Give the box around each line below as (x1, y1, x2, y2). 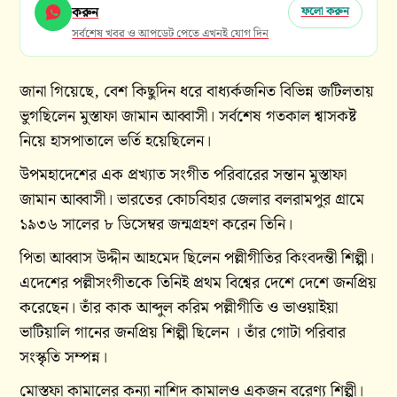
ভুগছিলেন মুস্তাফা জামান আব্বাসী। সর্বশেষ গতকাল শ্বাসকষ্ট (19, 104, 358, 130)
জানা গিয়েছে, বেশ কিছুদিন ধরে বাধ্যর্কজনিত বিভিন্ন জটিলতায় (19, 79, 375, 105)
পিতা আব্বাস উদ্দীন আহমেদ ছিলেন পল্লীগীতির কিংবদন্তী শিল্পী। (19, 245, 375, 272)
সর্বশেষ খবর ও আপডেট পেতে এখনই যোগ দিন (72, 25, 269, 44)
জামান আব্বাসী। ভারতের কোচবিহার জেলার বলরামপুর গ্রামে (19, 187, 365, 214)
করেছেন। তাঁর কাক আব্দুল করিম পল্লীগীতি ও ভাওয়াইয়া (19, 295, 339, 322)
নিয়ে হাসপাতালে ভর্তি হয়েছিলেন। (19, 128, 212, 155)
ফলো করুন (300, 3, 349, 22)
